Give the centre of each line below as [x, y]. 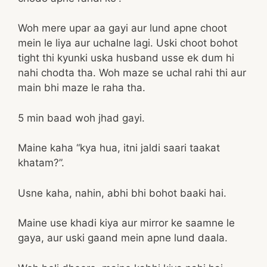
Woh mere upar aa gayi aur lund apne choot [122, 28]
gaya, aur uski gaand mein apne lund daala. [123, 238]
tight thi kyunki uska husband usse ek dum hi [126, 58]
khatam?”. [41, 163]
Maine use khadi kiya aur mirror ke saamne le [126, 223]
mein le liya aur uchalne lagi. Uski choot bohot [128, 43]
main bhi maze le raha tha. [82, 88]
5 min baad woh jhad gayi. [81, 118]
